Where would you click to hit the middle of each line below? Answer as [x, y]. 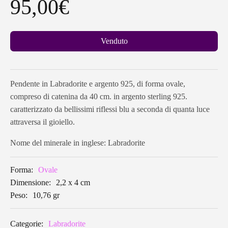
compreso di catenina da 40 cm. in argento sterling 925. [99, 97]
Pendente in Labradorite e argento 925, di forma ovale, [98, 84]
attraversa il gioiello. [42, 122]
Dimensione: [31, 183]
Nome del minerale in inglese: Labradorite [78, 143]
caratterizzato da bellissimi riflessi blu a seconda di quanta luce [110, 109]
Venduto [114, 41]
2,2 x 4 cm [73, 183]
